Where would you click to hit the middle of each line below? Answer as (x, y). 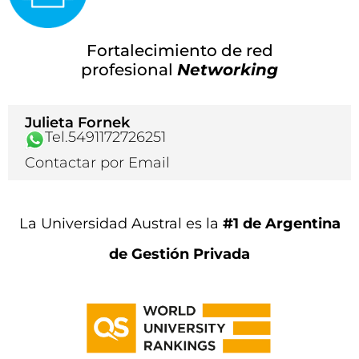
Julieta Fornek (77, 123)
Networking (228, 70)
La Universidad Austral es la (121, 224)
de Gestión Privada (179, 254)
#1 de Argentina (281, 224)
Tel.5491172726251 (105, 137)
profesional (129, 70)
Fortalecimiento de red (179, 51)
